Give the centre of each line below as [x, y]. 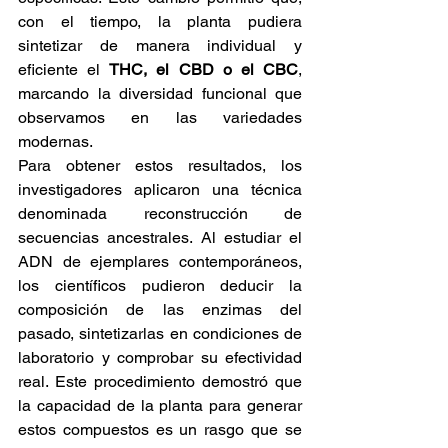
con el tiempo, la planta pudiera [160, 22]
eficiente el [64, 70]
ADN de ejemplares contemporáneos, [160, 262]
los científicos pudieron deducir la [160, 286]
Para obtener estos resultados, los [160, 166]
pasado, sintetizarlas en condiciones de [160, 334]
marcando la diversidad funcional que [160, 94]
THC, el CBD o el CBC [204, 70]
